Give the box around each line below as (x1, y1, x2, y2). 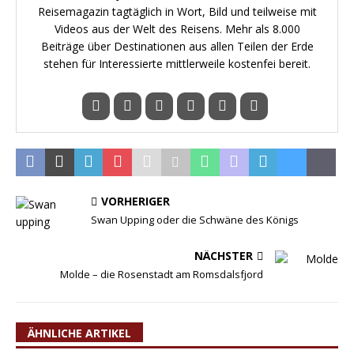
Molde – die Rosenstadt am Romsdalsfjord (60, 267, 263, 281)
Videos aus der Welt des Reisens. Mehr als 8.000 (54, 21, 300, 36)
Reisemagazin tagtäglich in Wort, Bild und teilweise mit (37, 4, 317, 19)
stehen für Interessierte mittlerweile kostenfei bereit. (43, 56, 311, 71)
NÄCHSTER (194, 248, 253, 263)
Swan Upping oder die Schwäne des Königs (91, 213, 299, 227)
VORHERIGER (101, 194, 170, 209)
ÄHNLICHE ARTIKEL (28, 326, 131, 341)
